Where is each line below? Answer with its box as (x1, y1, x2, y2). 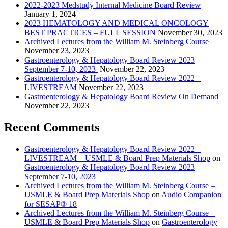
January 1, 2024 (24, 10, 76, 19)
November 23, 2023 (24, 46, 89, 55)
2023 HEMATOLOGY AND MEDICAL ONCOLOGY (24, 19, 209, 28)
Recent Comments (4, 121, 99, 134)
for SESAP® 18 (24, 199, 77, 209)
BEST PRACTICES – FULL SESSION (24, 28, 156, 37)
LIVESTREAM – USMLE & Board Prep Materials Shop (24, 154, 210, 163)
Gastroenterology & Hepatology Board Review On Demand (24, 92, 218, 101)
